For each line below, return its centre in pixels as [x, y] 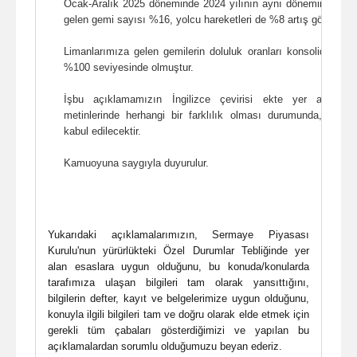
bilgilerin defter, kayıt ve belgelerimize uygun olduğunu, [178, 298]
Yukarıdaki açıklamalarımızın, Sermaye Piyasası [178, 234]
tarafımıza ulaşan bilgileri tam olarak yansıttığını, [178, 282]
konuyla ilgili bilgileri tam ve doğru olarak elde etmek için [178, 314]
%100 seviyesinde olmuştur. [130, 67]
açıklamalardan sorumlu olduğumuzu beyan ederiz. [165, 346]
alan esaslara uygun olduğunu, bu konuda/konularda [178, 266]
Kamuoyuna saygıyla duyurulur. [138, 163]
